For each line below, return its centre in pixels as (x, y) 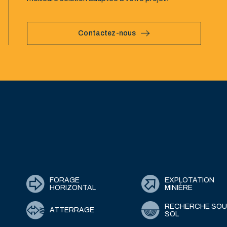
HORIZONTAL (73, 187)
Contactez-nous (107, 33)
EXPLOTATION (190, 180)
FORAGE (65, 180)
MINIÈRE (179, 187)
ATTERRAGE (72, 210)
